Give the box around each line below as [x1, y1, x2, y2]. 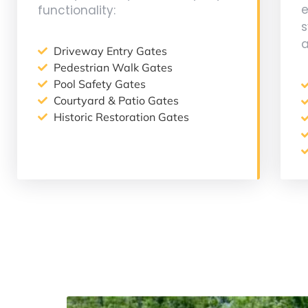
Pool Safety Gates [53, 77, 146, 91]
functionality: [38, 1, 115, 19]
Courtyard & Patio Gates [53, 93, 179, 108]
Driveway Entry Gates [53, 44, 167, 58]
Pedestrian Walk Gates [53, 60, 173, 75]
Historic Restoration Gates [53, 110, 189, 124]
